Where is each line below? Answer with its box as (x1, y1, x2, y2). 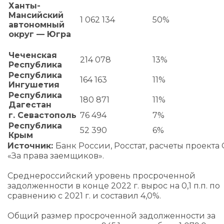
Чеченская (8, 50, 57, 60)
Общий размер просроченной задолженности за (7, 211, 215, 220)
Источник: (7, 141, 55, 150)
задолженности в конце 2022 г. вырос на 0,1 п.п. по (7, 181, 220, 190)
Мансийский (8, 10, 63, 20)
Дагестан (8, 100, 51, 109)
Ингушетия (8, 80, 59, 89)
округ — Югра (8, 29, 71, 39)
